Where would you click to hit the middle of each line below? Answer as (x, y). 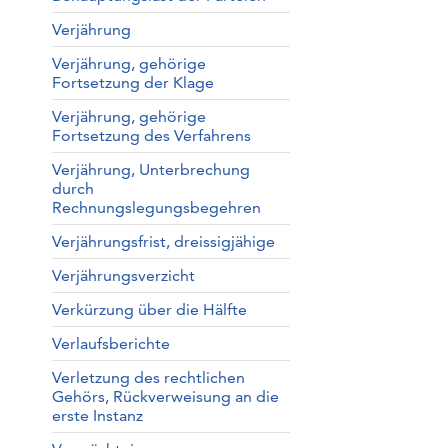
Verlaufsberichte (110, 343)
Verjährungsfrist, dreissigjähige (163, 241)
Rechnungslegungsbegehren (156, 207)
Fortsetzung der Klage (132, 82)
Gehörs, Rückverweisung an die (165, 396)
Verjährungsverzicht (123, 275)
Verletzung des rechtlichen (148, 377)
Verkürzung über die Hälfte (149, 309)
